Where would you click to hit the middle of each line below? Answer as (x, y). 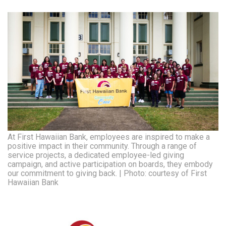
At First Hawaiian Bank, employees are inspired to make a (109, 137)
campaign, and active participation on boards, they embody (110, 164)
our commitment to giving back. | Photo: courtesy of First (107, 174)
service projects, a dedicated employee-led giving (96, 155)
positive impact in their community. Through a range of (102, 146)
